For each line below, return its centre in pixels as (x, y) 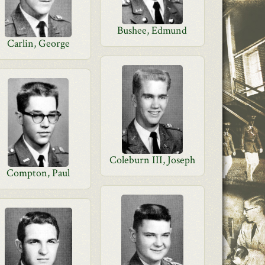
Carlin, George (38, 43)
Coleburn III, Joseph (152, 160)
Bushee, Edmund (152, 30)
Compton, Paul (38, 173)
